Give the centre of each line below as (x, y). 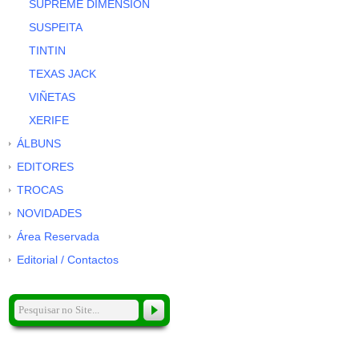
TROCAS (40, 190)
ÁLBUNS (39, 144)
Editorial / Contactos (68, 260)
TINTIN (48, 51)
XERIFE (49, 121)
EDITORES (46, 167)
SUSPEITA (56, 28)
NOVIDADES (50, 214)
